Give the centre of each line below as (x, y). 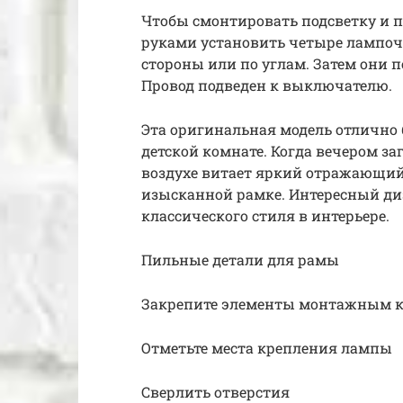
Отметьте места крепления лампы (267, 348)
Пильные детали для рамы (240, 260)
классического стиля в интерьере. (265, 216)
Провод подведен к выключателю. (267, 85)
